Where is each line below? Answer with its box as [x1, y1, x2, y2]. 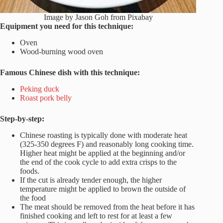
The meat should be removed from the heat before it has [20, 202, 195, 211]
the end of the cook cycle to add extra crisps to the [20, 157, 177, 166]
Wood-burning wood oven [20, 47, 103, 56]
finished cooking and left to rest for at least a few [20, 211, 172, 220]
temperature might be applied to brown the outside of [20, 184, 186, 193]
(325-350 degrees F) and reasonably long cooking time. [20, 139, 194, 148]
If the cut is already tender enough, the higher [20, 175, 162, 184]
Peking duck [20, 84, 59, 93]
